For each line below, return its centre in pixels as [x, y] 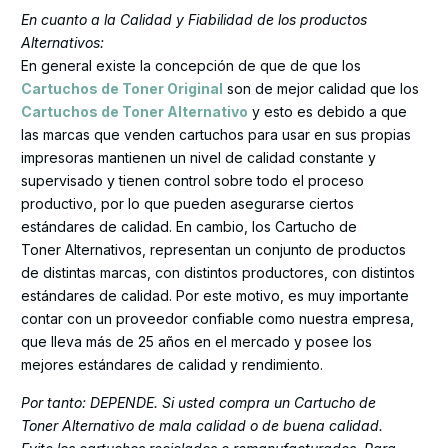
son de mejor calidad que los [321, 88]
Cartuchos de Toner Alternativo [134, 111]
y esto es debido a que [327, 111]
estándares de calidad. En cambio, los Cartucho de [189, 226]
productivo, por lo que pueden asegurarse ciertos [187, 203]
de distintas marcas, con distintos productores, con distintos [218, 272]
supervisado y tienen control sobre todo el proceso [192, 180]
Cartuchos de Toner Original [122, 88]
